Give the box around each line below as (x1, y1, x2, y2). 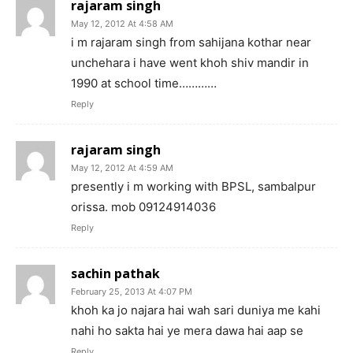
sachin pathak (71, 265, 160, 283)
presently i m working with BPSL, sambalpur (71, 179, 316, 195)
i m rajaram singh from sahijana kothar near (71, 35, 311, 50)
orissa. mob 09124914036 (71, 199, 216, 215)
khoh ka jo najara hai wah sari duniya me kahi (71, 303, 321, 318)
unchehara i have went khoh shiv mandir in (71, 55, 309, 71)
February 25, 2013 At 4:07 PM (71, 286, 192, 298)
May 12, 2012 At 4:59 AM (71, 162, 173, 174)
